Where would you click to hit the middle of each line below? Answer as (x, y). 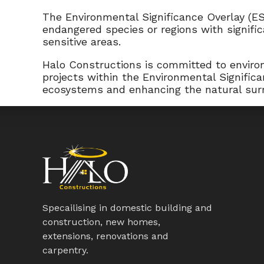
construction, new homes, (101, 222)
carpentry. (65, 250)
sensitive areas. (82, 42)
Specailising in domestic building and (127, 208)
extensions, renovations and (105, 236)
